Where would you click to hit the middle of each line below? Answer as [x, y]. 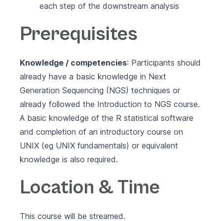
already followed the [58, 104]
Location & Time [90, 187]
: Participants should [164, 63]
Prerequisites [79, 34]
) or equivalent [152, 146]
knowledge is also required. [69, 159]
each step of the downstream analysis [109, 6]
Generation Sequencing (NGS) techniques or [100, 90]
